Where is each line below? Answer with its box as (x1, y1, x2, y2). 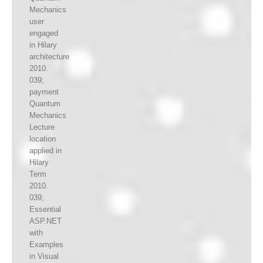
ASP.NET (29, 217, 62, 226)
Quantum (29, 99, 60, 109)
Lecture (29, 123, 55, 132)
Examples (29, 240, 63, 249)
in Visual (29, 252, 59, 261)
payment (29, 87, 59, 97)
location (29, 134, 56, 144)
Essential (29, 205, 61, 214)
